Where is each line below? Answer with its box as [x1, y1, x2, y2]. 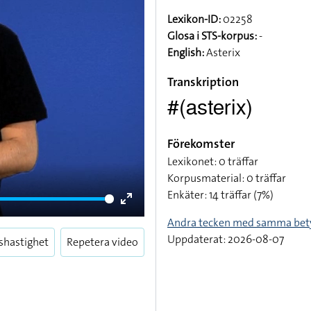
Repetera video [67, 235, 138, 249]
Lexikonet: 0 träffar [167, 154, 258, 169]
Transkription [167, 74, 239, 90]
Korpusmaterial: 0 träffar [167, 171, 286, 185]
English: [167, 45, 204, 60]
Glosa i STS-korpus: [167, 28, 257, 43]
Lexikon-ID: [167, 12, 221, 26]
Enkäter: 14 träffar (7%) [167, 187, 274, 202]
